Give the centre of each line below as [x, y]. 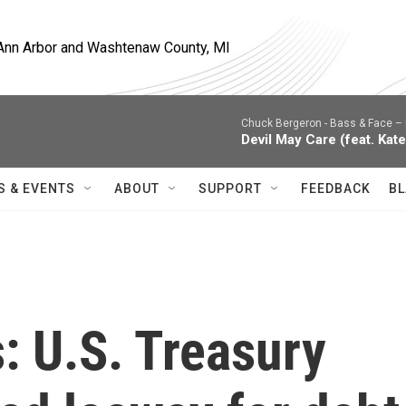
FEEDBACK [336, 188]
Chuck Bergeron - [285, 123]
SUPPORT [230, 188]
